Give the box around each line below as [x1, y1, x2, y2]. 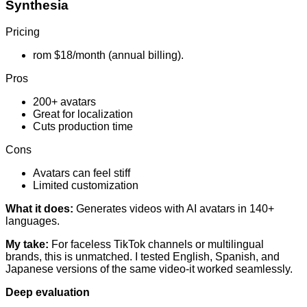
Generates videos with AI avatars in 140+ [73, 202, 274, 214]
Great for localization [33, 108, 133, 120]
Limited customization [33, 179, 138, 191]
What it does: [5, 202, 73, 214]
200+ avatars [33, 95, 96, 108]
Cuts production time [33, 120, 133, 132]
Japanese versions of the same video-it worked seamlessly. [5, 262, 293, 275]
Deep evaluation [5, 286, 90, 298]
